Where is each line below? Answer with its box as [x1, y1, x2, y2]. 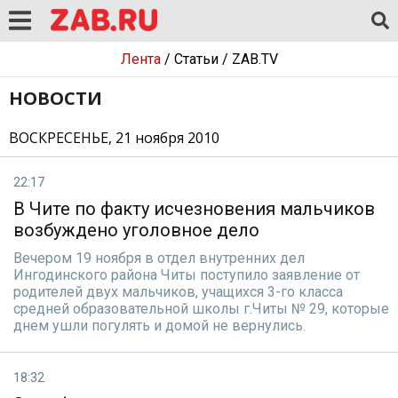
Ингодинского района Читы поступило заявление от [13, 267, 360, 283]
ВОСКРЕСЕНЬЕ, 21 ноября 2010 [9, 128, 219, 147]
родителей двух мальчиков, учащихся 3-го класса [13, 283, 343, 300]
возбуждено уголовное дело [13, 219, 259, 241]
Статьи [173, 51, 219, 68]
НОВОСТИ [9, 86, 102, 110]
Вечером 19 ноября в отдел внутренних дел [13, 250, 305, 267]
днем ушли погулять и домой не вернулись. [13, 317, 306, 334]
